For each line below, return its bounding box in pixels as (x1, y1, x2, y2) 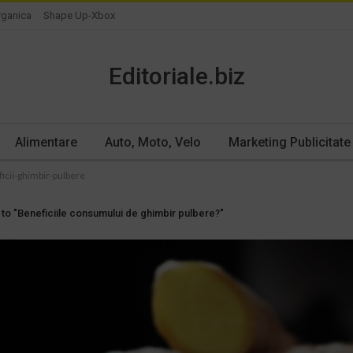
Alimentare (14, 135, 77, 150)
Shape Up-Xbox (43, 9, 115, 21)
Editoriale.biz (108, 62, 245, 90)
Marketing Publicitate (228, 135, 351, 150)
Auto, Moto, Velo (104, 135, 201, 150)
